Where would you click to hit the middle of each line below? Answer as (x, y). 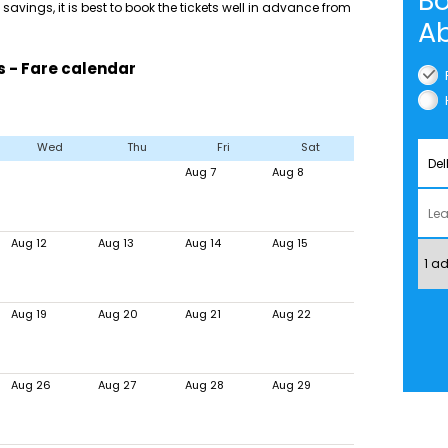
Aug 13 (116, 243)
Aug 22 (291, 314)
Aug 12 (29, 243)
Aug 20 (118, 314)
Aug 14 (203, 243)
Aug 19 (29, 314)
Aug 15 (290, 243)
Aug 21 (203, 314)
